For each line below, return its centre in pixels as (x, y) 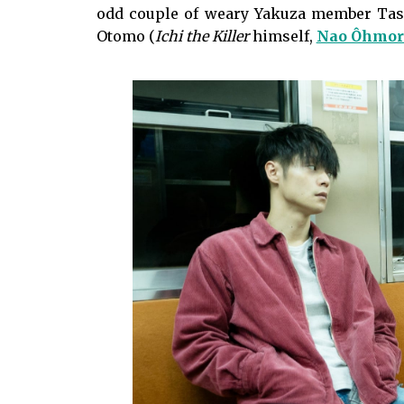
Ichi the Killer (203, 36)
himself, (284, 36)
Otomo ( (125, 36)
